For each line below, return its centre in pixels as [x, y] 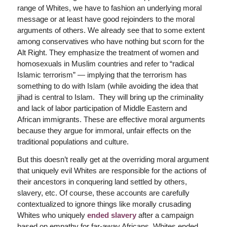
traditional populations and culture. [73, 142]
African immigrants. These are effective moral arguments [111, 120]
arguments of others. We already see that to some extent [111, 30]
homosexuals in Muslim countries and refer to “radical [105, 64]
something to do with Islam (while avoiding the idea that [107, 86]
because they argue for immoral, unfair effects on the [104, 131]
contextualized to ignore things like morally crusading [104, 204]
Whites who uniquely [52, 215]
